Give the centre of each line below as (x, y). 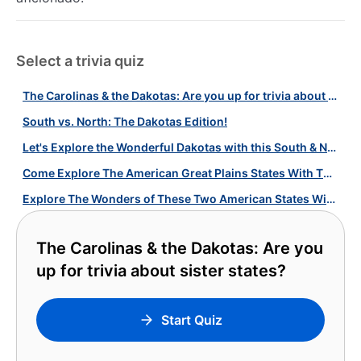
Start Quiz (192, 320)
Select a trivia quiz (80, 61)
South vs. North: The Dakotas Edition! (125, 121)
